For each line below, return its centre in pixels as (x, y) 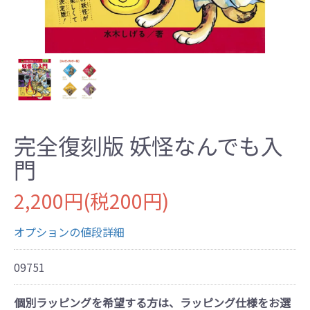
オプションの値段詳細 (69, 231)
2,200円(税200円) (91, 200)
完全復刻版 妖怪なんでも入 (148, 145)
